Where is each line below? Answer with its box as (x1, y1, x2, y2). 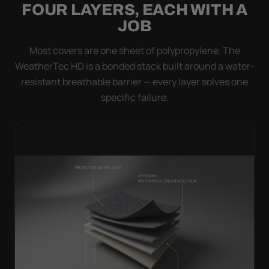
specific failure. (100, 90, 169, 104)
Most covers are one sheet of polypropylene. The (29, 43, 240, 57)
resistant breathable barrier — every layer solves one (21, 74, 248, 88)
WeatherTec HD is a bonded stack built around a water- (14, 59, 255, 73)
